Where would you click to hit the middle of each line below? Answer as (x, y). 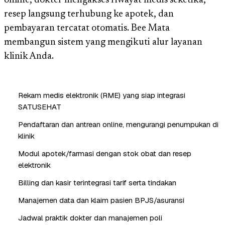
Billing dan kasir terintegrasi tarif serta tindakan (97, 182)
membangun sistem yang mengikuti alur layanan (103, 42)
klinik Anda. (29, 56)
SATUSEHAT (40, 106)
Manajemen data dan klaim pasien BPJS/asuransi (101, 200)
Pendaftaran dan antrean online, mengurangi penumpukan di (118, 124)
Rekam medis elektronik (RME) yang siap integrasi (102, 95)
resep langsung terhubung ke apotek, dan (89, 14)
